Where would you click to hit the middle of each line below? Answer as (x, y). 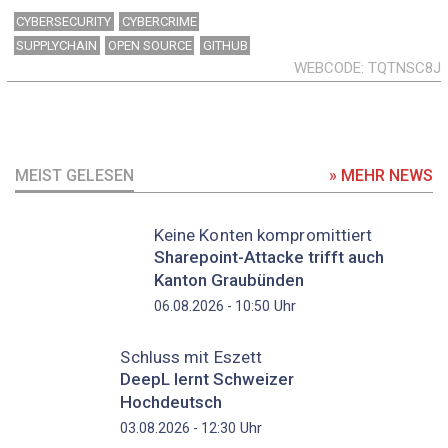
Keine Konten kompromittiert (263, 234)
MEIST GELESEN (74, 175)
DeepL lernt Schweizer (207, 378)
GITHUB (225, 46)
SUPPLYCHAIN (57, 46)
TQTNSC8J (404, 68)
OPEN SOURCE (149, 46)
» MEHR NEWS (381, 175)
